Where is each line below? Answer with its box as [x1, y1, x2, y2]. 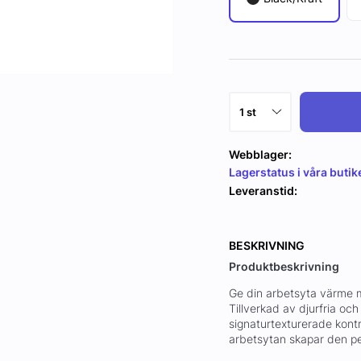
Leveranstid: [229, 184, 297, 197]
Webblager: [229, 147, 292, 161]
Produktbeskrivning [229, 259, 339, 273]
